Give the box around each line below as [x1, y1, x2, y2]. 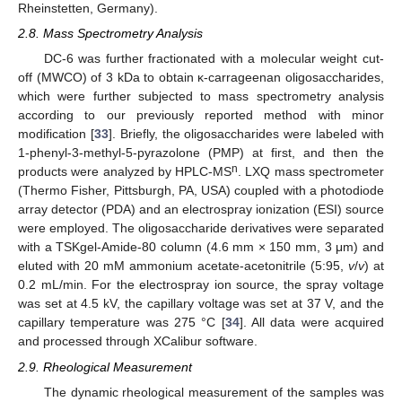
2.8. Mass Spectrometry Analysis [18, 26, 203, 41]
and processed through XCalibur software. [18, 334, 258, 349]
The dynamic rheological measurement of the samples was [43, 384, 384, 399]
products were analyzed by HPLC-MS [18, 164, 232, 179]
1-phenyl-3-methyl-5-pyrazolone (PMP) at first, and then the [18, 145, 384, 161]
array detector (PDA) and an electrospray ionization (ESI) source [18, 202, 384, 217]
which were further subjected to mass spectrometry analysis [18, 89, 384, 104]
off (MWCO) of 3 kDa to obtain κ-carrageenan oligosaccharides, [18, 70, 384, 85]
